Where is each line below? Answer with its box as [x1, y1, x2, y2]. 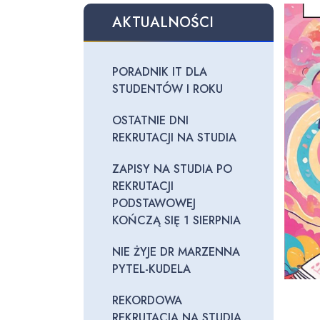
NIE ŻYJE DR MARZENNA [112, 244, 240, 260]
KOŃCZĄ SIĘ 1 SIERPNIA [112, 212, 241, 229]
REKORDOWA [112, 292, 182, 309]
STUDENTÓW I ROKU [112, 81, 223, 97]
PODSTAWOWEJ [112, 195, 196, 211]
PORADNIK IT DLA [112, 64, 207, 80]
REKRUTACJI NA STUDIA [112, 129, 236, 146]
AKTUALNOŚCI [112, 12, 214, 33]
